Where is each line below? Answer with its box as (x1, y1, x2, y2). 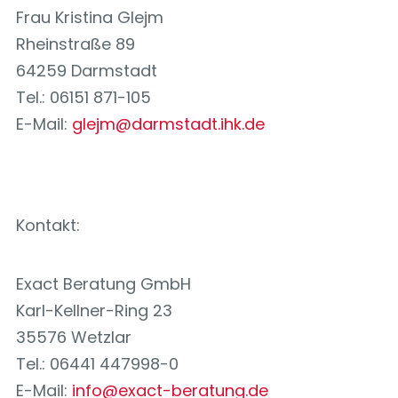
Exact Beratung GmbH (16, 273, 191, 296)
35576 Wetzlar (16, 326, 131, 349)
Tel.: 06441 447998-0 (16, 353, 179, 376)
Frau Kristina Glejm (16, 6, 163, 29)
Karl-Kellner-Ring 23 (16, 299, 172, 322)
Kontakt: (16, 214, 80, 237)
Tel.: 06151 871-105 (16, 86, 151, 109)
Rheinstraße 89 (16, 33, 135, 56)
